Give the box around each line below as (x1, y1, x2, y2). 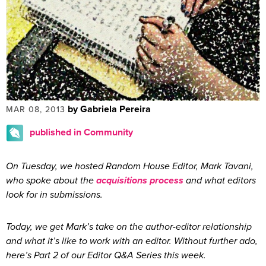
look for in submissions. (6, 188, 103, 201)
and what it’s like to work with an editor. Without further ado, (6, 235, 258, 247)
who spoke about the (6, 174, 96, 186)
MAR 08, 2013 (6, 104, 65, 115)
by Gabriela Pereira (68, 103, 151, 115)
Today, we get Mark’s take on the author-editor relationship (6, 220, 252, 233)
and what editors (183, 174, 256, 186)
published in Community (30, 126, 133, 138)
